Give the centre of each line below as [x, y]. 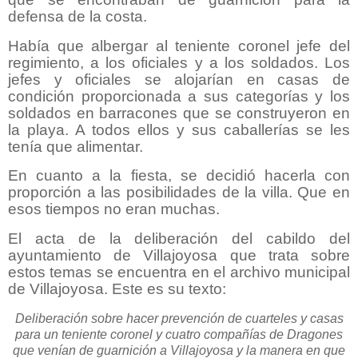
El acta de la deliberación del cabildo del [179, 239]
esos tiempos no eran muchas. [114, 209]
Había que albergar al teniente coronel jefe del [179, 46]
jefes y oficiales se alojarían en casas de [179, 79]
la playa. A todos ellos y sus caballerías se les [179, 129]
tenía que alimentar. [76, 146]
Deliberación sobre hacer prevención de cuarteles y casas [179, 319]
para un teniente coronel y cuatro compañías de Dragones [179, 335]
